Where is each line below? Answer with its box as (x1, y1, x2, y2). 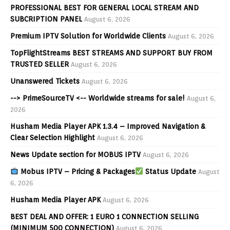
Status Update (143, 167, 196, 176)
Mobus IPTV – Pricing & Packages (18, 167, 135, 176)
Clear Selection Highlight (10, 133, 95, 142)
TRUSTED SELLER (10, 60, 69, 68)
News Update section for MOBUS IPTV (10, 150, 141, 159)
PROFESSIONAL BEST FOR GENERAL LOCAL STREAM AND (10, 3, 199, 12)
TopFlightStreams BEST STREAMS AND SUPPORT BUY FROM (10, 48, 213, 57)
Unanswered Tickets (10, 76, 80, 85)
